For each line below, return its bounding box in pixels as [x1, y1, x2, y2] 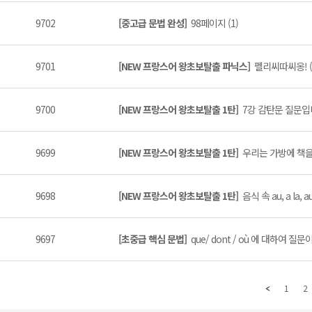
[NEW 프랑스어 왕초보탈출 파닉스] [118, 59, 254, 73]
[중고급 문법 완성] [118, 16, 191, 30]
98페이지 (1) [191, 16, 238, 30]
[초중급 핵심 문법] [118, 232, 191, 246]
